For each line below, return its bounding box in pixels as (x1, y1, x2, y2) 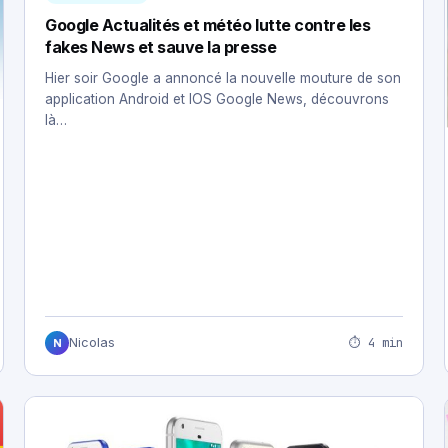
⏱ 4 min (349, 334, 403, 351)
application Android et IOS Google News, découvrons (45, 91, 389, 108)
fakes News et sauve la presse (45, 37, 277, 58)
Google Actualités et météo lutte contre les (45, 15, 371, 36)
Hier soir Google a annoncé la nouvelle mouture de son (45, 70, 401, 87)
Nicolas (69, 335, 115, 351)
